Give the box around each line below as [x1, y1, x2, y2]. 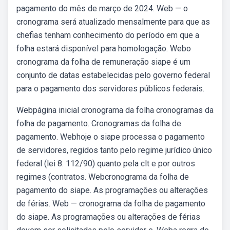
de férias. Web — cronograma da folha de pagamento [16, 199, 205, 208]
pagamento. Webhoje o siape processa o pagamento [16, 132, 205, 142]
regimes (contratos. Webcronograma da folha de [16, 172, 189, 182]
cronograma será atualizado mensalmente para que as [16, 17, 210, 27]
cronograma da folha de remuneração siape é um [16, 57, 190, 67]
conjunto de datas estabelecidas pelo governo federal [16, 70, 210, 80]
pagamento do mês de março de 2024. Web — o [16, 4, 188, 13]
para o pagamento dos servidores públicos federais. [16, 84, 204, 93]
